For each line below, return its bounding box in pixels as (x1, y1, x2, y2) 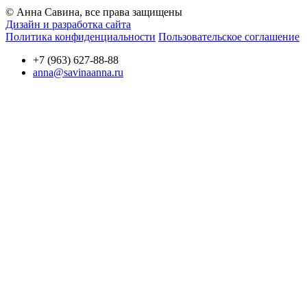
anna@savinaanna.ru (33, 66, 123, 79)
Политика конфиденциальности (5, 31, 156, 43)
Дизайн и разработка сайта (5, 19, 131, 31)
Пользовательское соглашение (158, 31, 299, 43)
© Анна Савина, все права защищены (5, 6, 182, 19)
